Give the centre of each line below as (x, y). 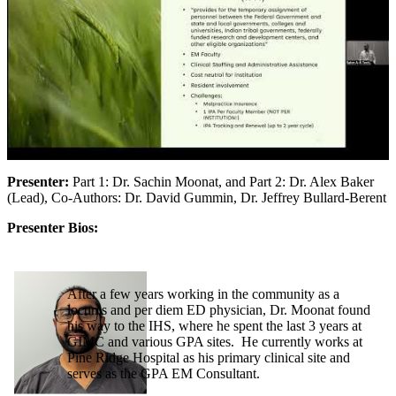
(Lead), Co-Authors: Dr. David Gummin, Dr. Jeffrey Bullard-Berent (197, 198)
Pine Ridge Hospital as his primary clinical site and (209, 358)
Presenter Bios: (53, 228)
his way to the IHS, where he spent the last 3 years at (214, 326)
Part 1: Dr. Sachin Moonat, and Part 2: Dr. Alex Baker (223, 182)
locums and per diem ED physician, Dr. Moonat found (219, 310)
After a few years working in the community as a (203, 294)
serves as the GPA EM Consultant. (164, 374)
